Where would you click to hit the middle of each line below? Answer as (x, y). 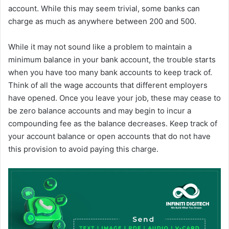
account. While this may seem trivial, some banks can (104, 9)
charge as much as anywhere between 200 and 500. (102, 21)
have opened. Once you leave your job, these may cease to (114, 98)
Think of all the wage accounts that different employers (108, 85)
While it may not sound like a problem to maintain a (100, 47)
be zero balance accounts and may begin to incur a (100, 111)
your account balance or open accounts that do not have (109, 136)
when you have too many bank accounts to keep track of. (110, 73)
